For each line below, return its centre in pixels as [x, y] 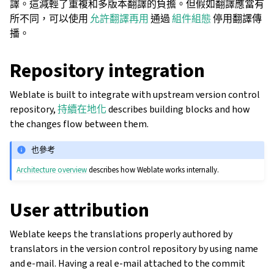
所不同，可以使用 [50, 19]
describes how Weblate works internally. [153, 169]
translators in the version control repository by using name [134, 248]
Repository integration [107, 70]
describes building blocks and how [178, 109]
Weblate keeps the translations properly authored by [121, 234]
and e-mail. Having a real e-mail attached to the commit [128, 263]
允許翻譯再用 [119, 19]
